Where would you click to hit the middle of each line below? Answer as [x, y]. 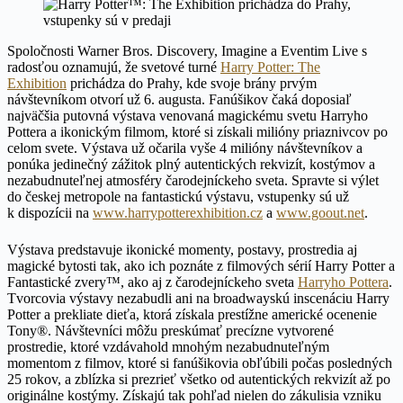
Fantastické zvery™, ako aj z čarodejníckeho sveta [152, 282]
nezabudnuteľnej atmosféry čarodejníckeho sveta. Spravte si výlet [193, 180]
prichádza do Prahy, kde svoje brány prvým [192, 83]
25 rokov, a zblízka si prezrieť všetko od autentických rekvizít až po [199, 379]
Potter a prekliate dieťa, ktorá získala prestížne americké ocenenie [192, 314]
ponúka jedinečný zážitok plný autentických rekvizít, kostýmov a [191, 164]
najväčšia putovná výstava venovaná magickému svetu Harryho [188, 115]
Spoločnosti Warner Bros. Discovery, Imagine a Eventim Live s [187, 50]
